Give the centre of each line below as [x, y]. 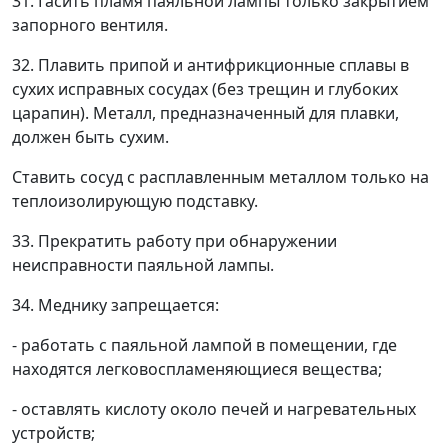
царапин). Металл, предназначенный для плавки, [205, 113]
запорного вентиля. [90, 25]
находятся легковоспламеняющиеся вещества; [197, 369]
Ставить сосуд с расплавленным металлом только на [220, 177]
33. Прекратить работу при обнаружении [174, 241]
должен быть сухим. [90, 137]
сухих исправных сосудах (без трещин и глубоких [205, 89]
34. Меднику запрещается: [115, 305]
